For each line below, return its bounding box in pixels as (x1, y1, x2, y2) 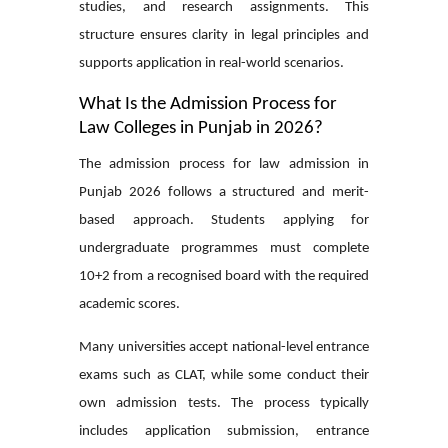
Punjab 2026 (79, 184, 161, 200)
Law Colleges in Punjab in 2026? (79, 118, 323, 138)
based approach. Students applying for (79, 212, 369, 228)
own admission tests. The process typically (79, 395, 369, 411)
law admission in (259, 156, 370, 172)
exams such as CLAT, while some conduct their (79, 367, 369, 383)
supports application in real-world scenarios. (79, 55, 344, 71)
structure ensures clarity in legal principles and (79, 27, 369, 43)
